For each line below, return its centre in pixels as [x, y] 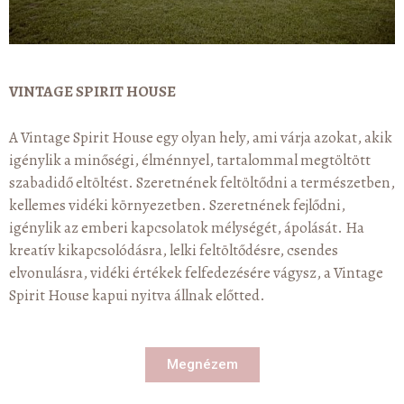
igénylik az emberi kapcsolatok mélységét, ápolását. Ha [187, 227]
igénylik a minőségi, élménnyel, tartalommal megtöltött [190, 160]
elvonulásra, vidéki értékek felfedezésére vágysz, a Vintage [196, 272]
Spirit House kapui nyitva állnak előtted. [137, 295]
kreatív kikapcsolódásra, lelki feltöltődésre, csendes [174, 250]
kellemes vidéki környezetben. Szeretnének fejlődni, [177, 205]
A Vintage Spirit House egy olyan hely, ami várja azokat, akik [201, 137]
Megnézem [202, 365]
